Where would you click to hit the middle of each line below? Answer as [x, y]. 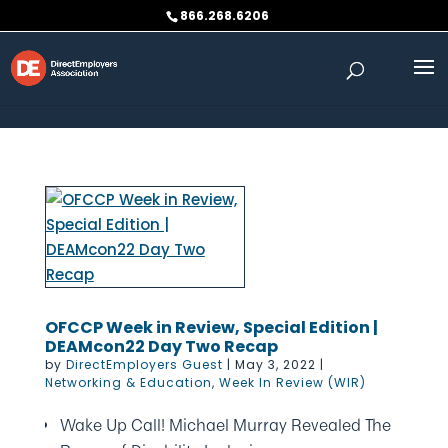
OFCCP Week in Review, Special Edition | [211, 327]
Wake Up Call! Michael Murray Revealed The [225, 425]
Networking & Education [128, 382]
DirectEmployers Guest [144, 364]
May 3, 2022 [275, 364]
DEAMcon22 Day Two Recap [161, 346]
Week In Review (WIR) [292, 382]
